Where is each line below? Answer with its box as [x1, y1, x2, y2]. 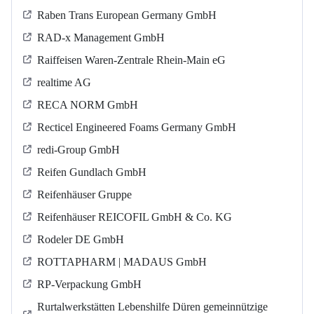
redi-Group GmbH [37, 144, 120, 156]
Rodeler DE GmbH [37, 233, 124, 246]
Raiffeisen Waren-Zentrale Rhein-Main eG [37, 54, 226, 67]
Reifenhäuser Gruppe [37, 189, 132, 201]
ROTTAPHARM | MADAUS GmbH [37, 256, 207, 268]
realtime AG [37, 76, 91, 89]
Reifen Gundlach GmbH [37, 166, 146, 179]
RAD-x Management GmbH [37, 32, 165, 44]
